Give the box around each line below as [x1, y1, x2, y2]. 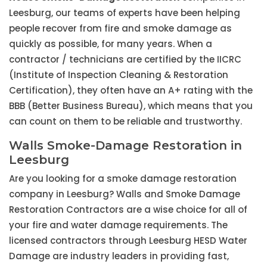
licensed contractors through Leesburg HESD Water [9, 234, 247, 247]
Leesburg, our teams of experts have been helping [9, 7, 240, 20]
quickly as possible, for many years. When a [9, 38, 212, 51]
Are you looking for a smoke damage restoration [9, 172, 237, 185]
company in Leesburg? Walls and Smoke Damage [9, 188, 240, 201]
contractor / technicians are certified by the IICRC [9, 53, 241, 66]
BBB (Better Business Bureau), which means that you [9, 100, 253, 113]
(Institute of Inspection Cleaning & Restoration [9, 69, 228, 82]
